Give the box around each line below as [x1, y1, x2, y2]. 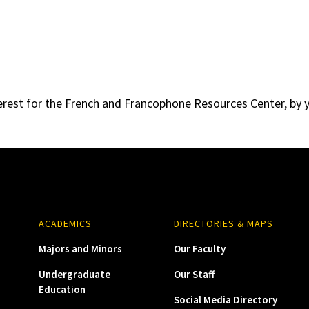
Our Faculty [173, 242, 226, 255]
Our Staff [173, 268, 215, 281]
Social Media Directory [173, 293, 277, 306]
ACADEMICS [38, 217, 92, 230]
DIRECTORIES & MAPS [173, 217, 273, 230]
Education [38, 283, 86, 296]
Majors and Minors [38, 242, 122, 255]
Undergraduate [38, 268, 110, 281]
